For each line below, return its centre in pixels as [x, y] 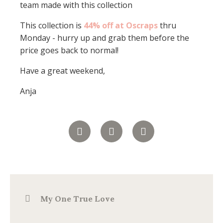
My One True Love [77, 199]
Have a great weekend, [62, 71]
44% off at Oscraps [121, 25]
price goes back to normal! [69, 50]
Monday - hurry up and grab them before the [105, 38]
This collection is [52, 25]
